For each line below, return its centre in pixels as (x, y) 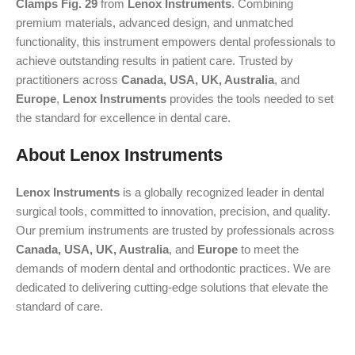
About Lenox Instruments (119, 155)
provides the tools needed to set (250, 99)
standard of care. (59, 306)
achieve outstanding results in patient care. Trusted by (155, 61)
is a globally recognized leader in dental (222, 192)
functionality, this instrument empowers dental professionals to (176, 42)
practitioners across (69, 80)
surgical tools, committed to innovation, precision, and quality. (173, 211)
